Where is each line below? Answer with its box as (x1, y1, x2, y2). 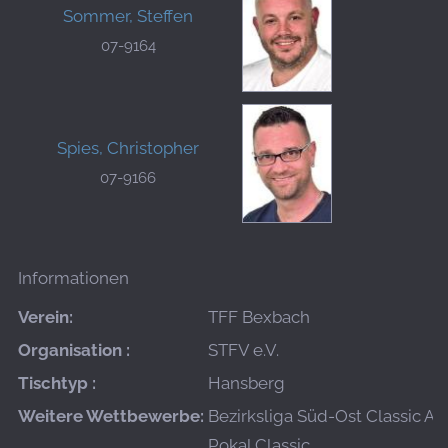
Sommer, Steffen (63, 6, 193, 27)
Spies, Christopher (57, 137, 199, 158)
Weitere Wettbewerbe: (18, 405, 204, 426)
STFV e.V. (208, 339, 279, 360)
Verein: (18, 306, 73, 327)
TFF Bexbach (208, 306, 310, 327)
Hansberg (208, 372, 285, 393)
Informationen (18, 267, 129, 288)
